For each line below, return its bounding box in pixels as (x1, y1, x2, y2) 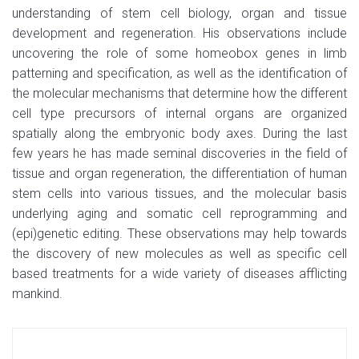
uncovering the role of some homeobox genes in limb (12, 45, 347, 61)
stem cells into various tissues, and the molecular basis (12, 185, 347, 201)
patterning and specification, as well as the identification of (12, 65, 347, 81)
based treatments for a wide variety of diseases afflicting (12, 265, 347, 281)
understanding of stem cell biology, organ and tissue (12, 5, 347, 21)
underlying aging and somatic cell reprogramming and (12, 205, 347, 221)
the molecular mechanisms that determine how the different (12, 85, 347, 101)
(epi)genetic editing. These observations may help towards (12, 225, 347, 241)
